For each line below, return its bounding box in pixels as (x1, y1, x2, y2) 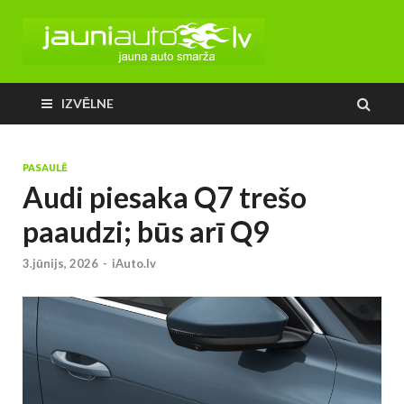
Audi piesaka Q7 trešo (23, 179, 307, 215)
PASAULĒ (23, 162, 68, 173)
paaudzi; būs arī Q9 (23, 214, 270, 249)
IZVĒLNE (61, 96, 114, 111)
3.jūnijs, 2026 (23, 256, 98, 271)
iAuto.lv (112, 256, 156, 271)
